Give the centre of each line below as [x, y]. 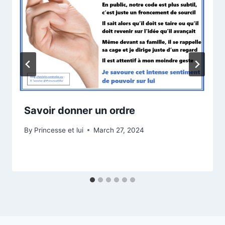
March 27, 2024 [119, 130]
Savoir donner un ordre [80, 111]
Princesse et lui [59, 130]
